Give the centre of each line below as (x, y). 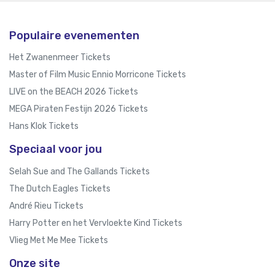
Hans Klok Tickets (44, 126)
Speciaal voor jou (56, 149)
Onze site (35, 263)
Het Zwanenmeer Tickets (60, 58)
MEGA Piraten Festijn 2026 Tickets (79, 109)
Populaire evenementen (74, 36)
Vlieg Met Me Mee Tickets (59, 240)
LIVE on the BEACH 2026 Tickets (74, 92)
